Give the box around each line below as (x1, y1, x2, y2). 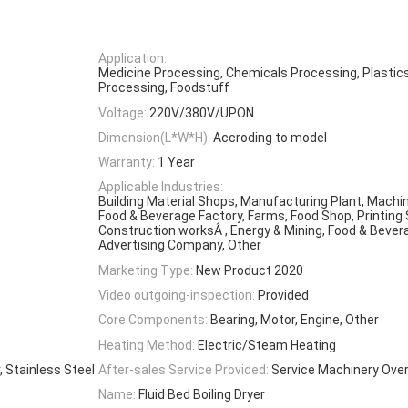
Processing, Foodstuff (98, 80, 229, 96)
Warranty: (98, 155, 155, 170)
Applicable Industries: (98, 179, 223, 195)
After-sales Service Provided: (98, 362, 269, 377)
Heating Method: (98, 337, 195, 352)
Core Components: (98, 312, 208, 328)
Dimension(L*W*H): (98, 129, 210, 145)
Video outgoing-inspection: (98, 288, 255, 303)
